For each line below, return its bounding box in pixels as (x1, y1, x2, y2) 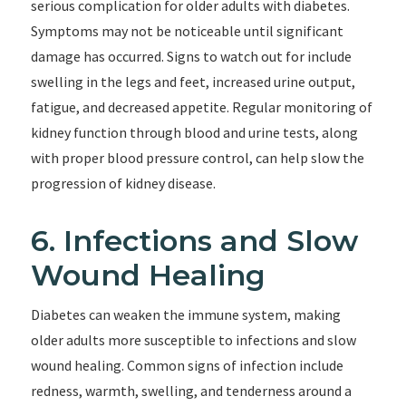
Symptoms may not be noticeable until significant (30, 22, 343, 40)
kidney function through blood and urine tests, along (30, 123, 358, 141)
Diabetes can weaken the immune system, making (30, 305, 341, 324)
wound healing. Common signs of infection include (30, 356, 343, 374)
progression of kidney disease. (30, 174, 216, 192)
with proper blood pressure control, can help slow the (30, 149, 364, 167)
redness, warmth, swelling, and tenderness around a (30, 382, 352, 400)
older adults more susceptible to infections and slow (30, 331, 356, 349)
